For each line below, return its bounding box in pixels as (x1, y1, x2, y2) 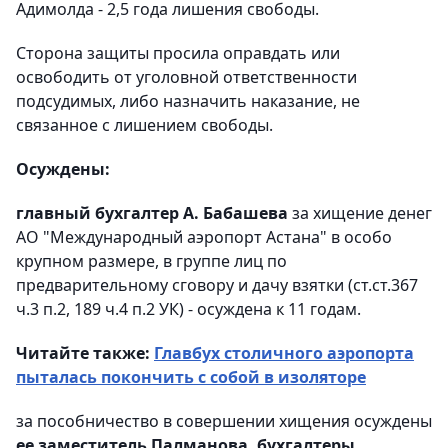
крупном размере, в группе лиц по (16, 250, 287, 273)
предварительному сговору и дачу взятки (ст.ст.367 (16, 274, 418, 297)
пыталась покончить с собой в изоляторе (16, 366, 366, 389)
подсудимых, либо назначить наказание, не (16, 90, 360, 113)
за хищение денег (288, 202, 432, 225)
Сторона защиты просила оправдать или (16, 42, 340, 65)
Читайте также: (16, 342, 154, 365)
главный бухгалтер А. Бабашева (16, 202, 288, 225)
